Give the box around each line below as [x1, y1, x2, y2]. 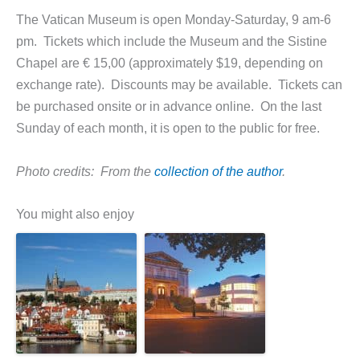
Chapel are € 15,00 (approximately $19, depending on [16, 55, 323, 71]
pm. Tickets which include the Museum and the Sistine [16, 34, 327, 49]
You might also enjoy [16, 206, 134, 221]
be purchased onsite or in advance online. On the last [16, 99, 321, 114]
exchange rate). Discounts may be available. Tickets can [16, 77, 342, 92]
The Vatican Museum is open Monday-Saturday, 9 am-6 [16, 12, 331, 27]
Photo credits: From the [16, 163, 154, 178]
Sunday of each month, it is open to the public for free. [16, 121, 320, 136]
